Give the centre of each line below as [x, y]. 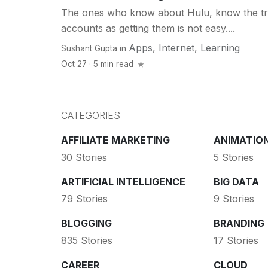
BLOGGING [86, 223]
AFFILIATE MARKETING [115, 140]
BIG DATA [236, 182]
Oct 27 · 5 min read [98, 64]
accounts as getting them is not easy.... [148, 28]
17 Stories [236, 240]
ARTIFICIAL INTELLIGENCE [123, 182]
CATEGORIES [91, 116]
